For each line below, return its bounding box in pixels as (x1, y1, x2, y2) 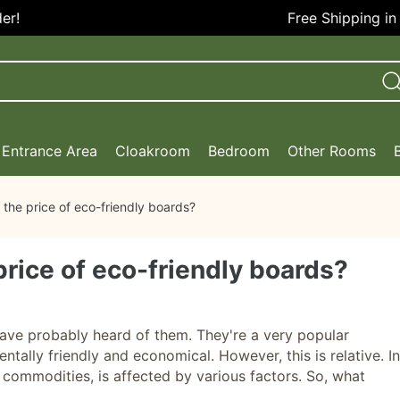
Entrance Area (2, 142, 97, 160)
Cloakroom (115, 142, 190, 160)
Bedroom (208, 142, 270, 160)
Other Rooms (287, 142, 376, 160)
